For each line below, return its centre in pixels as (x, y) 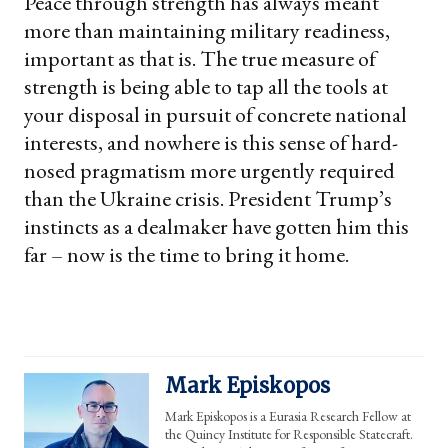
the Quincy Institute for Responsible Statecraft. (289, 434)
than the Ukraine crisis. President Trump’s (208, 199)
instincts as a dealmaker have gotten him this (216, 227)
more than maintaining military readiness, (207, 31)
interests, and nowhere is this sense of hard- (211, 143)
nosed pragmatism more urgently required (209, 171)
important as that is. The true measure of (200, 59)
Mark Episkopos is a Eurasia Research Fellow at (288, 416)
